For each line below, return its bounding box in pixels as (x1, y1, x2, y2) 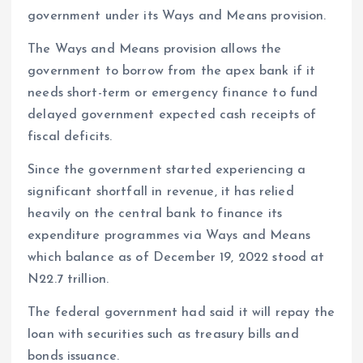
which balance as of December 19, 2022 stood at (28, 251, 325, 265)
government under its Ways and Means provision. (28, 10, 327, 23)
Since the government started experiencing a (28, 164, 306, 177)
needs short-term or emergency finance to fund (28, 87, 318, 100)
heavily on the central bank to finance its (28, 207, 282, 221)
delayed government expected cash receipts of (28, 109, 317, 122)
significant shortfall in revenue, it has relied (28, 186, 294, 199)
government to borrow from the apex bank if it (28, 65, 316, 79)
